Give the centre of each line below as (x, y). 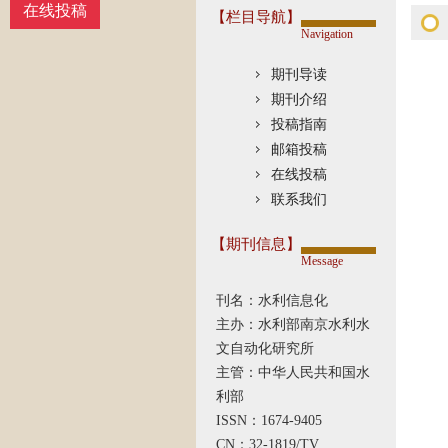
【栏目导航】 (256, 17)
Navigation (327, 34)
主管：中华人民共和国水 (293, 372)
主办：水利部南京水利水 (293, 324)
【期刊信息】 (256, 244)
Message (322, 261)
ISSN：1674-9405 (269, 420)
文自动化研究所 (265, 348)
